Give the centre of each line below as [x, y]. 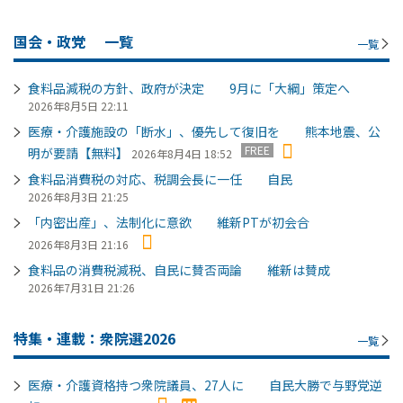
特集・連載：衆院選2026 [94, 338]
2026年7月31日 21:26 [81, 287]
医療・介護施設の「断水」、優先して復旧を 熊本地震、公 [204, 131]
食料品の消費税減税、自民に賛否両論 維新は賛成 [179, 269]
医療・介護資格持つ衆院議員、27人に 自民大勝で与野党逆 [205, 385]
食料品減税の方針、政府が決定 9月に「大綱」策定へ [189, 88]
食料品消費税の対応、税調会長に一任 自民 [160, 179]
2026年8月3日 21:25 [78, 196]
